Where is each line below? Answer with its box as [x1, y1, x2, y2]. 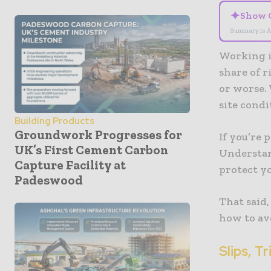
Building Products [15, 115, 94, 128]
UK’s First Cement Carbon [15, 142, 168, 158]
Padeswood [15, 172, 83, 188]
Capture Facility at [15, 157, 126, 173]
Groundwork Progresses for [15, 127, 182, 143]
